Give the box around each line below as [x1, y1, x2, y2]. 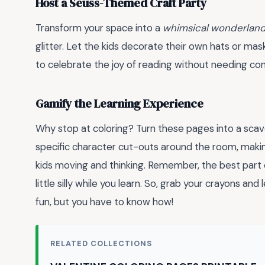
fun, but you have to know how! [35, 195, 173, 208]
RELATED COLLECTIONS [50, 238, 153, 249]
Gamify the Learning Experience [35, 96, 203, 112]
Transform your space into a [35, 21, 163, 34]
